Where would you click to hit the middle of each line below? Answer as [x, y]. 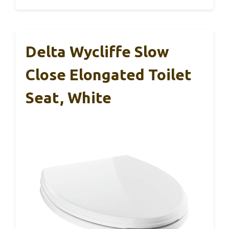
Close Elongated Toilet [109, 74]
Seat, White [68, 97]
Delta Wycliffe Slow [97, 51]
